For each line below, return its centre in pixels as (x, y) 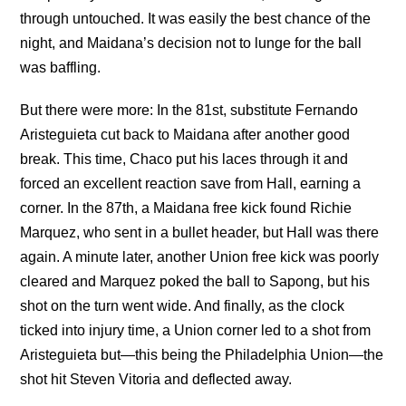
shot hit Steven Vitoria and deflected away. (156, 379)
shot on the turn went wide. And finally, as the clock (183, 305)
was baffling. (61, 67)
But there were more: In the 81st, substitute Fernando (189, 110)
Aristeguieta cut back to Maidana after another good (185, 134)
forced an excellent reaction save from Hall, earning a (191, 183)
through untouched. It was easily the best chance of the (196, 18)
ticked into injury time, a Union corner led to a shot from (196, 330)
